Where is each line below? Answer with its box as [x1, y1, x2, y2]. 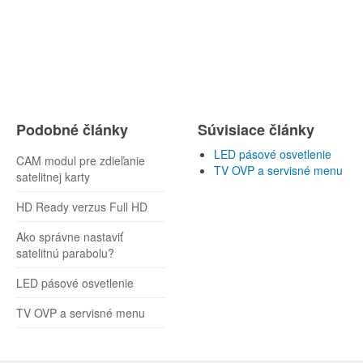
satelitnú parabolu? [16, 245, 114, 262]
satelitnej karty [16, 169, 90, 186]
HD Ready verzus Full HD [16, 199, 147, 216]
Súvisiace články [198, 119, 314, 141]
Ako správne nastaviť [16, 228, 123, 246]
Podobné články [16, 119, 128, 141]
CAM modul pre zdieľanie [16, 152, 145, 169]
